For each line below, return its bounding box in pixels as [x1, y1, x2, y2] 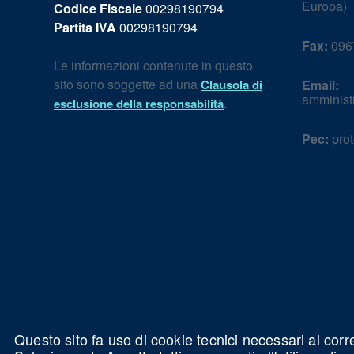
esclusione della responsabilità [54, 95, 224, 112]
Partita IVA [54, 18, 116, 36]
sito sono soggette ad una [54, 75, 201, 93]
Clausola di [201, 76, 262, 93]
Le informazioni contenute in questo [54, 56, 253, 74]
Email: [302, 76, 339, 94]
